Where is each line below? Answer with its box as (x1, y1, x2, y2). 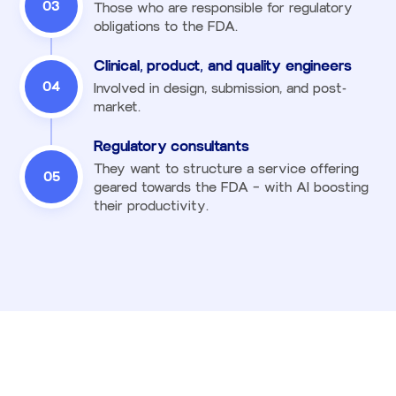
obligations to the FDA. (94, 18, 238, 34)
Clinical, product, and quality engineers (94, 57, 352, 74)
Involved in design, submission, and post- (94, 80, 346, 96)
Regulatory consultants (94, 137, 249, 155)
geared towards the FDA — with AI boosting (94, 179, 369, 195)
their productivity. (94, 197, 209, 214)
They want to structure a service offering (94, 160, 359, 177)
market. (94, 98, 141, 115)
